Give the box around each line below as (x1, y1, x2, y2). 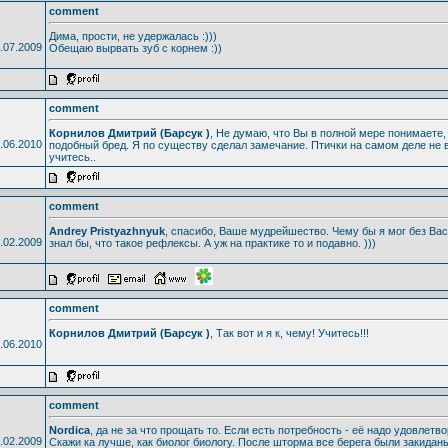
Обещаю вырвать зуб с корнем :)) (48, 41, 222, 54)
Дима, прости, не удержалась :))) (48, 29, 217, 42)
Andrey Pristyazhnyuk (48, 224, 165, 237)
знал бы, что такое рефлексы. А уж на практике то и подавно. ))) (48, 236, 376, 249)
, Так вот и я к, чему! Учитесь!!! (209, 326, 369, 339)
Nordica (48, 423, 90, 436)
